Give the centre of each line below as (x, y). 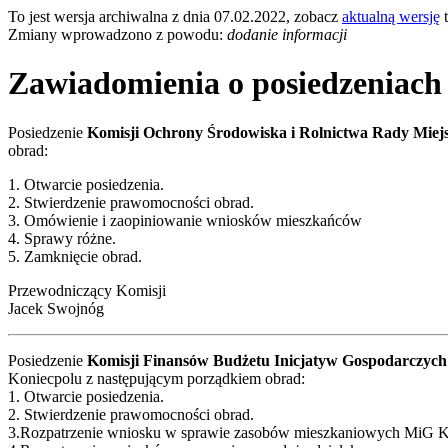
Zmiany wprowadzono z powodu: (117, 34)
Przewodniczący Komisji (87, 290)
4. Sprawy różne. (62, 238)
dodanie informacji (287, 34)
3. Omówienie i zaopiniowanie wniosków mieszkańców (185, 220)
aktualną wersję (391, 16)
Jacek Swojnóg (56, 308)
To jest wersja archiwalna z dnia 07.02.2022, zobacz (175, 16)
